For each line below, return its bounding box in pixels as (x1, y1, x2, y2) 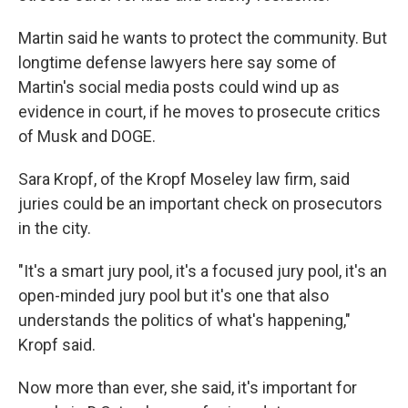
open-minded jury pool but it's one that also (18, 286, 329, 305)
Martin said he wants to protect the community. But (18, 28, 387, 47)
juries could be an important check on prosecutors (18, 194, 382, 213)
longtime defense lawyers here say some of (18, 53, 337, 72)
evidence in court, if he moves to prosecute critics (18, 102, 381, 121)
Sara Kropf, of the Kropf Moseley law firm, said (18, 169, 350, 189)
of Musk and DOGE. (18, 127, 156, 146)
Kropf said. (18, 335, 96, 354)
